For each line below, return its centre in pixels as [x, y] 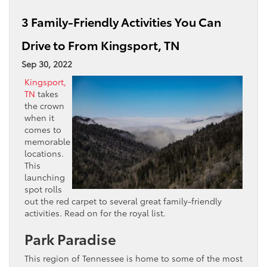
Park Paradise [70, 238]
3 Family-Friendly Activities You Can [121, 21]
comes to [43, 129]
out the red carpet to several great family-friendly [123, 201]
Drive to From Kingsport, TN [101, 44]
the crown [44, 105]
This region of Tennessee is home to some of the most [133, 258]
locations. [44, 153]
